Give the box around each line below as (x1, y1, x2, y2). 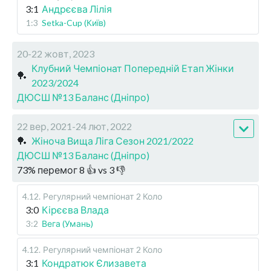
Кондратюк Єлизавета (42, 257, 146, 269)
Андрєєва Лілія (42, 3, 112, 15)
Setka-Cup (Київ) (42, 18, 106, 28)
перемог (38, 164, 77, 176)
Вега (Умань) (42, 218, 93, 229)
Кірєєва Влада (42, 204, 109, 216)
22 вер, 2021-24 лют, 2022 (17, 120, 132, 132)
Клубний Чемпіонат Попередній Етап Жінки (31, 62, 234, 74)
